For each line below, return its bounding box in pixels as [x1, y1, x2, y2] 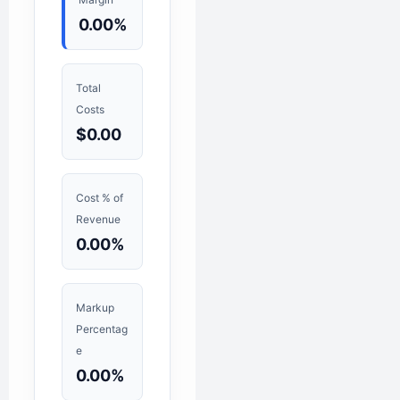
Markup [76, 300, 114, 314]
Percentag [76, 321, 128, 336]
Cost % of [76, 190, 123, 204]
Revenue [76, 212, 121, 226]
